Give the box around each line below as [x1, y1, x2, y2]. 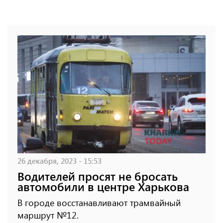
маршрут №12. [17, 209, 79, 221]
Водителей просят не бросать [17, 168, 178, 184]
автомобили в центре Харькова [17, 178, 189, 194]
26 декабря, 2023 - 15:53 [17, 155, 102, 166]
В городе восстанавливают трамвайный [17, 196, 181, 209]
